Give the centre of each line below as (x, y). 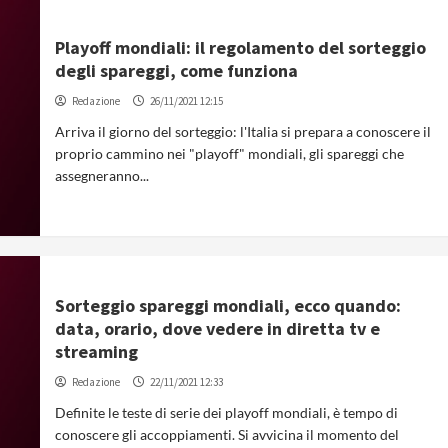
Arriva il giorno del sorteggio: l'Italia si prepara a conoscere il (243, 131)
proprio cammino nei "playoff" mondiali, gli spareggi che (230, 153)
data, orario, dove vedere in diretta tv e (218, 328)
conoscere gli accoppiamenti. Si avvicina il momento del (227, 434)
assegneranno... (102, 175)
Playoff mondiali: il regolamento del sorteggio (241, 47)
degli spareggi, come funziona (177, 70)
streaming (97, 351)
